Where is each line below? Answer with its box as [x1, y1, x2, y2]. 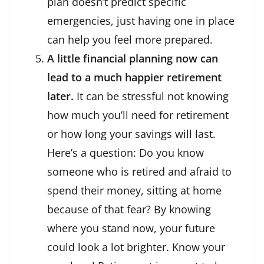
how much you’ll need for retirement [47, 108, 229, 123]
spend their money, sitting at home [47, 183, 222, 198]
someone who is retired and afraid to [47, 164, 232, 179]
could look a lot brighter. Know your [47, 240, 225, 255]
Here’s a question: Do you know [47, 146, 204, 160]
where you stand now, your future [47, 221, 215, 236]
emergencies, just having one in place [47, 14, 235, 28]
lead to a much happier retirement [47, 70, 222, 85]
